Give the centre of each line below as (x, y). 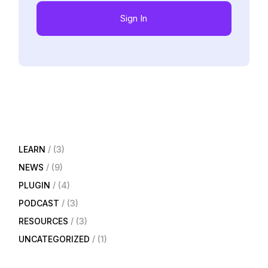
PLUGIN (35, 185)
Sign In (134, 18)
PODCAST (39, 203)
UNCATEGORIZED (54, 239)
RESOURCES (44, 221)
